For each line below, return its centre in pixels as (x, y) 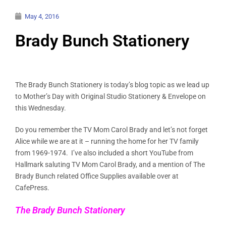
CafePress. (32, 187)
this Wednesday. (41, 108)
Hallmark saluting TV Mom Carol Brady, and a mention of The (110, 164)
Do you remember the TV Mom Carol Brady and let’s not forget (111, 129)
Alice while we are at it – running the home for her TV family (107, 141)
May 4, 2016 (42, 16)
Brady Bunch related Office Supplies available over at (97, 176)
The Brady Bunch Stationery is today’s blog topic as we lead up (112, 84)
